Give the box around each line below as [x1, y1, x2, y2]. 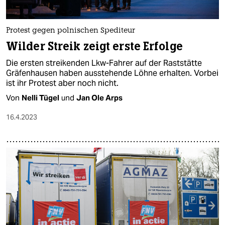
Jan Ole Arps [76, 92, 123, 102]
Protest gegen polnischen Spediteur [6, 27, 135, 35]
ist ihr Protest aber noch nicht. [6, 77, 119, 88]
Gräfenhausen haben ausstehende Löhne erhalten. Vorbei [6, 67, 218, 78]
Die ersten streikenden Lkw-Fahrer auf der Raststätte [6, 57, 202, 68]
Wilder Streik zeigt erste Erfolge [6, 39, 183, 54]
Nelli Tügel [22, 92, 59, 102]
